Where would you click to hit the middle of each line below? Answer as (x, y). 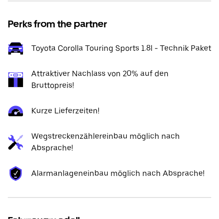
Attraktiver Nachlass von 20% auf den (100, 74)
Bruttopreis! (53, 85)
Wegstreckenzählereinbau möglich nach (106, 136)
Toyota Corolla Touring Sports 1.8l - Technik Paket (121, 48)
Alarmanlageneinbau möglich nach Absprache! (118, 173)
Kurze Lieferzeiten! (65, 111)
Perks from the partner (57, 24)
